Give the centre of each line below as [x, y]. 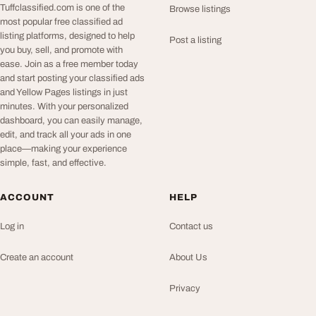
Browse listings [200, 9]
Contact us [191, 226]
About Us [188, 257]
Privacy [185, 288]
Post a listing [195, 40]
